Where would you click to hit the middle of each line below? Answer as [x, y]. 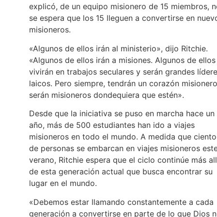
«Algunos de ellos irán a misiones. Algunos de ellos [122, 60]
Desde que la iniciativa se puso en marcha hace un [122, 114]
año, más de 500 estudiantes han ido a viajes [112, 125]
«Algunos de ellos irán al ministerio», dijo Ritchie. [118, 48]
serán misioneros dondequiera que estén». [107, 95]
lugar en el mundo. [63, 183]
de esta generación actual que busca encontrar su [121, 172]
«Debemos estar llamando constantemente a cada [121, 202]
